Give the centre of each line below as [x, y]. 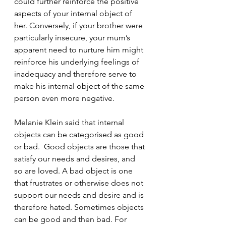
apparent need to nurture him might [80, 49]
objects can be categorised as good [80, 134]
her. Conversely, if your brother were [79, 25]
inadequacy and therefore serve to [76, 74]
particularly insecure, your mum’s [73, 37]
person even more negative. [65, 98]
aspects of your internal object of [74, 13]
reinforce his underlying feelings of [78, 62]
